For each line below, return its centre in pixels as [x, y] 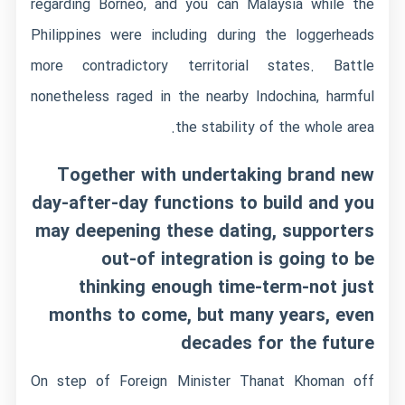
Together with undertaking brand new [215, 176]
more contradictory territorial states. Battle [202, 66]
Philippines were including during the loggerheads [202, 36]
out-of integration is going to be [237, 260]
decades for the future [277, 344]
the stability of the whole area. [274, 128]
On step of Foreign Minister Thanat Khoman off [202, 382]
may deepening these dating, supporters [204, 232]
